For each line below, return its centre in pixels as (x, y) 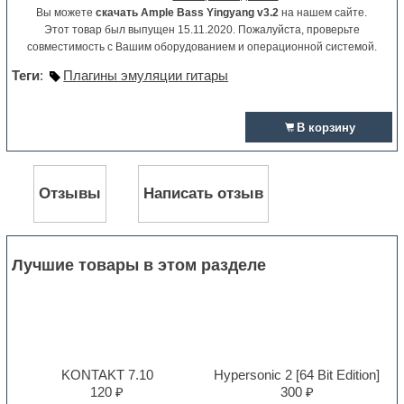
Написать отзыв (204, 193)
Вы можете (66, 13)
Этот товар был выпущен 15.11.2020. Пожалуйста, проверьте (202, 30)
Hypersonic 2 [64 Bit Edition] (297, 374)
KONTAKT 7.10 (107, 374)
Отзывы (70, 193)
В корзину (326, 128)
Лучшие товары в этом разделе (139, 265)
